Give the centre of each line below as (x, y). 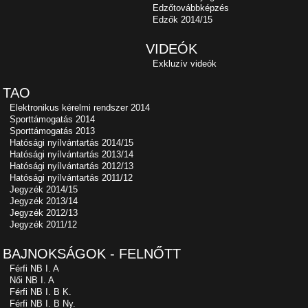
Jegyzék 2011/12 (43, 224)
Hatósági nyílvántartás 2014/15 (71, 143)
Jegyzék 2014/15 (44, 189)
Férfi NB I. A (34, 268)
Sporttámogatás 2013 (52, 131)
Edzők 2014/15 (183, 20)
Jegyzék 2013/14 (44, 201)
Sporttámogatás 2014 (52, 119)
